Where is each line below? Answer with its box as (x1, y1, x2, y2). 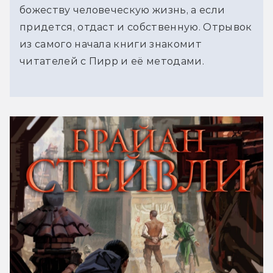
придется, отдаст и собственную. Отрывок (19, 21, 252, 33)
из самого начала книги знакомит (19, 38, 202, 50)
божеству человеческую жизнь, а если (19, 4, 225, 16)
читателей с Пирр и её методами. (19, 55, 204, 67)
